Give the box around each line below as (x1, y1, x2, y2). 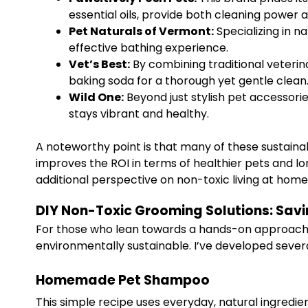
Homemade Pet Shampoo (36, 271, 210, 289)
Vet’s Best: (69, 56, 130, 72)
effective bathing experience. (69, 40, 228, 56)
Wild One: (69, 89, 124, 105)
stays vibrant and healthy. (69, 106, 209, 122)
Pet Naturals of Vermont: (69, 23, 214, 39)
